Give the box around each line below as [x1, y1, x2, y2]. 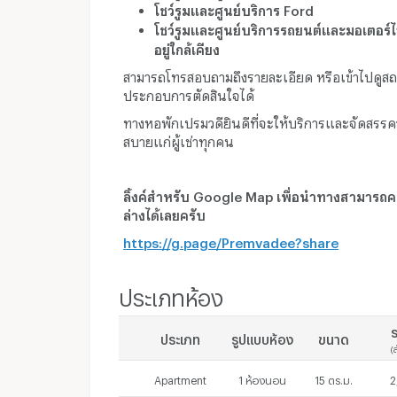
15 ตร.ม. [315, 373, 354, 383]
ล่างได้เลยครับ [123, 206, 206, 218]
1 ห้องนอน [237, 373, 286, 383]
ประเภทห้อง [119, 284, 223, 302]
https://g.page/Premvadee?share [123, 234, 339, 245]
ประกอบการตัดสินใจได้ [123, 87, 254, 98]
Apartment [153, 373, 206, 383]
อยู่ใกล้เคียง [154, 41, 220, 52]
